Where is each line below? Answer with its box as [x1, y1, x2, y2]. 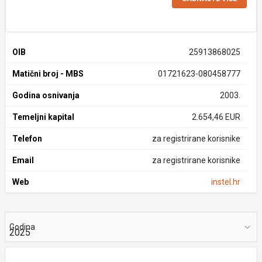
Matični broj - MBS [12, 69, 84, 78]
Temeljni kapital [12, 112, 74, 122]
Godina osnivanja [12, 91, 80, 100]
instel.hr [211, 177, 240, 187]
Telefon [12, 134, 42, 143]
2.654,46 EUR [191, 112, 240, 122]
